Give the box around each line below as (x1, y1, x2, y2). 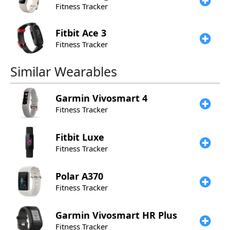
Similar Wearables (10, 63, 117, 80)
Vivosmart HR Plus (92, 209, 177, 221)
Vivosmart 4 (92, 92, 147, 104)
